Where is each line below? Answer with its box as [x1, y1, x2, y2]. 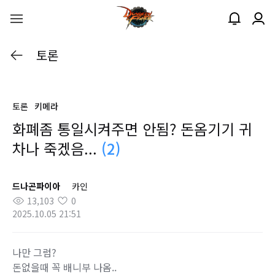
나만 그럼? [12, 245, 56, 260]
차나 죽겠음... [12, 137, 101, 159]
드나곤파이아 [12, 180, 60, 192]
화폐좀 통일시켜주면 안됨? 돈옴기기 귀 [12, 118, 252, 139]
